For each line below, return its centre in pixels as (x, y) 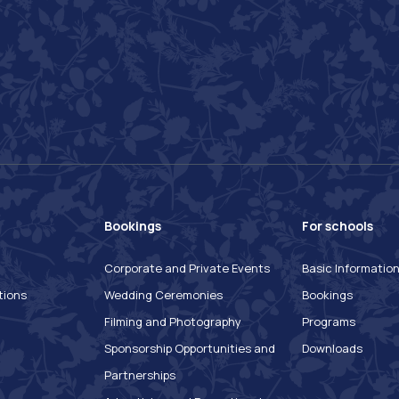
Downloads (332, 349)
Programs (328, 322)
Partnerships (140, 375)
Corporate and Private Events (187, 269)
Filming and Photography (173, 322)
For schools (337, 226)
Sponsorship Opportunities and (190, 349)
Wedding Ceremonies (163, 295)
